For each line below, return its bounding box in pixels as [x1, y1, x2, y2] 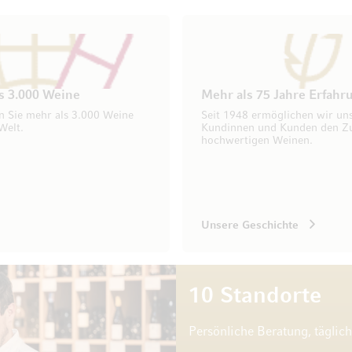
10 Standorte [189, 285, 321, 307]
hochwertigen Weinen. [201, 135, 313, 146]
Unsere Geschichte [201, 220, 299, 231]
